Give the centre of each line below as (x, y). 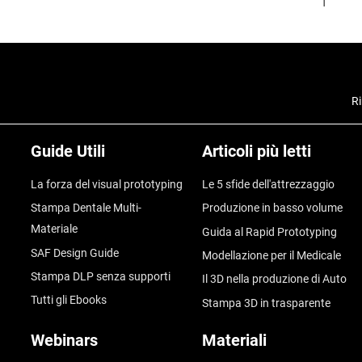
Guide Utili (67, 151)
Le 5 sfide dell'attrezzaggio (268, 184)
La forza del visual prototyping (106, 184)
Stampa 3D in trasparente (266, 303)
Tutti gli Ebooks (68, 300)
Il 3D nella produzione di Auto (274, 279)
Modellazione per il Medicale (271, 255)
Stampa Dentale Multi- (86, 208)
